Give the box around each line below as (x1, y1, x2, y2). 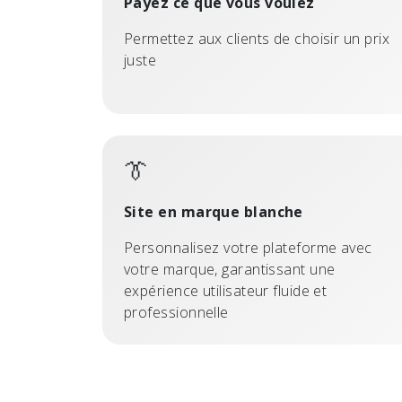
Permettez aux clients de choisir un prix (124, 29, 389, 48)
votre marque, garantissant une (124, 259, 336, 279)
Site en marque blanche (124, 202, 303, 222)
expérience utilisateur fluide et (124, 281, 328, 301)
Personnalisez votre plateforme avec (124, 238, 372, 258)
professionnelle (124, 302, 229, 322)
